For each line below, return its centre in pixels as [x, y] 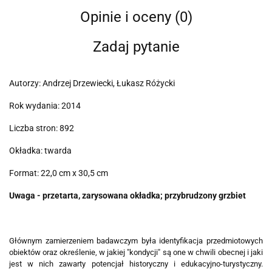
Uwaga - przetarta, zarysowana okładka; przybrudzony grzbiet [127, 196]
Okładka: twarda [40, 151]
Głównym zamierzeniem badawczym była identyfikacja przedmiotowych [136, 241]
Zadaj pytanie [136, 47]
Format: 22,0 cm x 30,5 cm [59, 173]
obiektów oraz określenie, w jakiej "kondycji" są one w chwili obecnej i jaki [136, 253]
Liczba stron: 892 [42, 128]
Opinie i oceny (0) [136, 17]
